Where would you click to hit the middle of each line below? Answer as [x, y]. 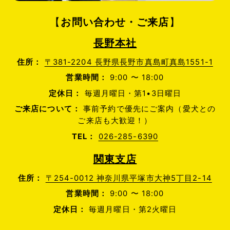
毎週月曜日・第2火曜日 [132, 209]
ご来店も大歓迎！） [115, 121]
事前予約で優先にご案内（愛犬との [148, 109]
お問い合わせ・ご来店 [115, 22]
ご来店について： [47, 109]
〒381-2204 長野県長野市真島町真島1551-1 [129, 62]
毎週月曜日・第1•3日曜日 [132, 93]
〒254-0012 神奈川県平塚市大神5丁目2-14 [129, 178]
